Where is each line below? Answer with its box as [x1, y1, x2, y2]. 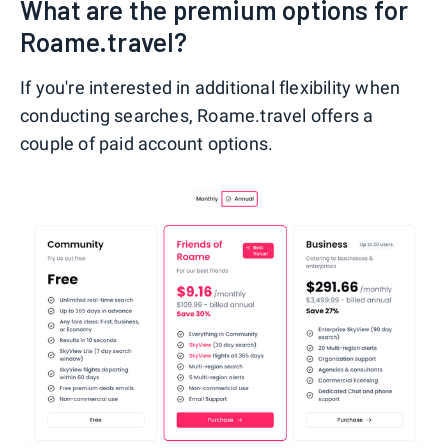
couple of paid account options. [20, 133, 274, 155]
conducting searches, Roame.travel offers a [20, 105, 374, 127]
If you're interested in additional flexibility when [20, 77, 401, 99]
